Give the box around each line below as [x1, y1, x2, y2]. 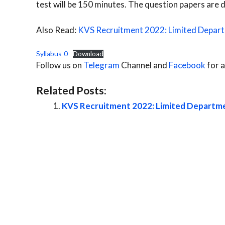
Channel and [120, 60, 169, 71]
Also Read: [36, 24, 78, 35]
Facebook [169, 60, 205, 71]
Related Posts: [36, 83, 106, 97]
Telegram [83, 60, 120, 71]
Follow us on [36, 60, 83, 71]
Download [73, 50, 104, 58]
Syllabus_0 [36, 50, 68, 58]
